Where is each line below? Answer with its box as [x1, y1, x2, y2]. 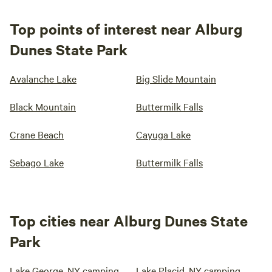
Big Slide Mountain [136, 72, 216, 85]
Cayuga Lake [136, 127, 191, 141]
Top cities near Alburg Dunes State [10, 211, 248, 230]
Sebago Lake [10, 155, 64, 169]
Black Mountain [10, 100, 76, 113]
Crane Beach [10, 127, 64, 141]
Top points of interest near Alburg [10, 19, 242, 38]
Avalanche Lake [10, 72, 76, 85]
